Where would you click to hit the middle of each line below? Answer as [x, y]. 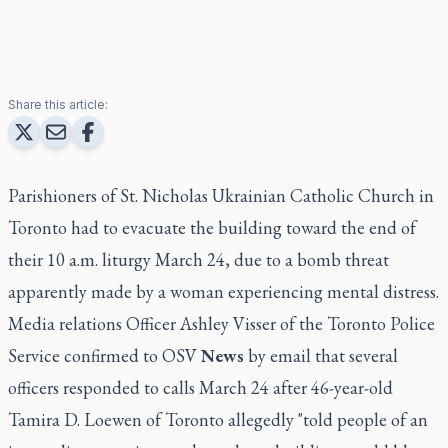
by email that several [321, 355]
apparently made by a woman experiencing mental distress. [223, 291]
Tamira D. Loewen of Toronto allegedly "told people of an [218, 419]
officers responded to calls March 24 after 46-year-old [200, 387]
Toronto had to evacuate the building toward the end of [212, 227]
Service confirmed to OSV [104, 355]
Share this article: [58, 104]
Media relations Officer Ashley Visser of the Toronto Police [221, 323]
